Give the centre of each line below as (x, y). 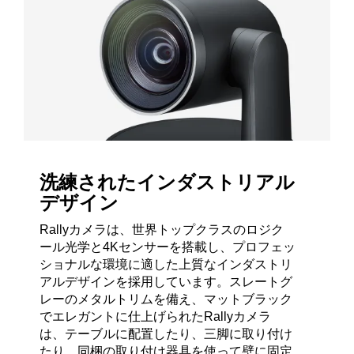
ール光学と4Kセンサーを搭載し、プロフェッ (168, 247)
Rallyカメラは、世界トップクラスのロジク (162, 229)
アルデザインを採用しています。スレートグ (166, 281)
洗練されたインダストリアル (167, 182)
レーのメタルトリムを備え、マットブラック (166, 299)
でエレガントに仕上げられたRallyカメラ (155, 316)
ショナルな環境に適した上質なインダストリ (166, 264)
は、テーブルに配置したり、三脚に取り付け (166, 333)
